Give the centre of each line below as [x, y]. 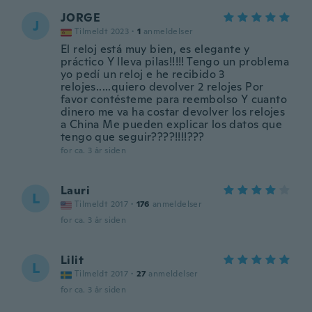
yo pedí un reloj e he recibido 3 [143, 74]
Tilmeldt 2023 [102, 31]
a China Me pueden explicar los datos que [171, 124]
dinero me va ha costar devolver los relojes [173, 112]
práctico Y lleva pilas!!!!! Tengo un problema [175, 62]
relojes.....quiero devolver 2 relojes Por [162, 87]
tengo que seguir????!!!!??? [133, 137]
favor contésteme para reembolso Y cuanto [174, 99]
